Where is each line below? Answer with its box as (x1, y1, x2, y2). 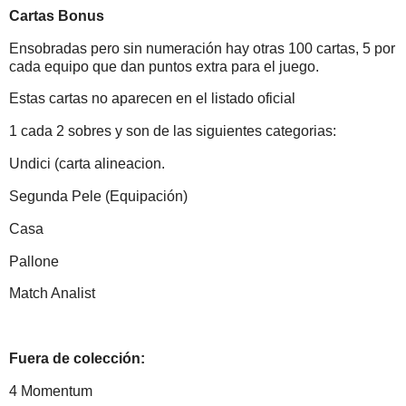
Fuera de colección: (9, 351, 145, 367)
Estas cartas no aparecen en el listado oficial (9, 91, 295, 107)
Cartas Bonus (9, 7, 104, 24)
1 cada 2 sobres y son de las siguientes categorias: (9, 123, 336, 140)
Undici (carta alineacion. (9, 156, 165, 172)
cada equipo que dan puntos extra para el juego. (9, 58, 319, 74)
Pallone (9, 253, 59, 269)
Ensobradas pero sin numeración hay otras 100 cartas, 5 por (9, 40, 395, 56)
